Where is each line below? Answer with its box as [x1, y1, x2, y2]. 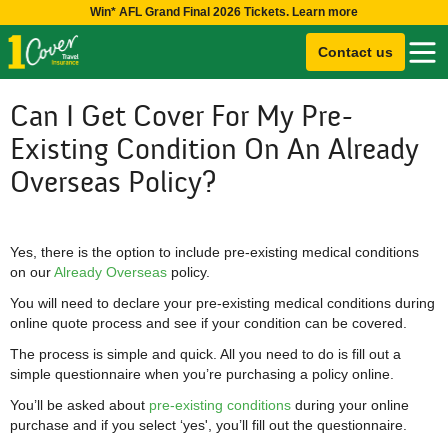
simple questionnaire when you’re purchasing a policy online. [10, 366, 394, 382]
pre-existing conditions [149, 397, 291, 413]
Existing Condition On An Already [10, 133, 419, 167]
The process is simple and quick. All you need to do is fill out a [10, 346, 401, 362]
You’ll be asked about [10, 397, 149, 413]
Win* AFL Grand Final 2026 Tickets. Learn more [90, 5, 358, 19]
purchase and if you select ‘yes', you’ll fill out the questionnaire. [10, 417, 411, 433]
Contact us [318, 44, 393, 60]
